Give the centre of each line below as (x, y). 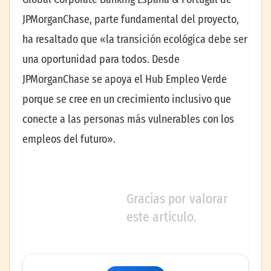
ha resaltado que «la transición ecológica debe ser (135, 40)
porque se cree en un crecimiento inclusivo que (127, 100)
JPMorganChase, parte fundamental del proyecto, (131, 20)
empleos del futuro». (69, 139)
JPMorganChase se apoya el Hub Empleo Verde (125, 80)
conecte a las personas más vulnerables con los (128, 119)
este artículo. (162, 217)
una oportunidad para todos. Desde (101, 60)
